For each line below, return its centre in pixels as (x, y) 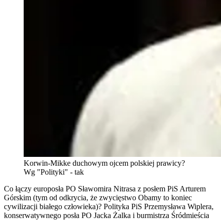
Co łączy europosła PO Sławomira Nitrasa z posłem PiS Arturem (105, 189)
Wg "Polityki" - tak (54, 172)
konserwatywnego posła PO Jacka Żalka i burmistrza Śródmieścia (107, 216)
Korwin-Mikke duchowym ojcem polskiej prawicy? (104, 163)
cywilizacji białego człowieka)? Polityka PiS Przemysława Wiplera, (109, 207)
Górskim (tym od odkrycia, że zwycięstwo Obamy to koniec (98, 198)
